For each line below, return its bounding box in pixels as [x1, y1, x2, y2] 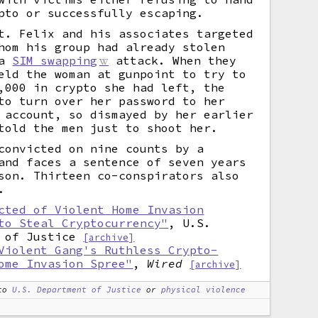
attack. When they [108, 53, 236, 67]
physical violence [161, 285, 246, 295]
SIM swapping [12, 53, 98, 67]
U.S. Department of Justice [12, 285, 142, 295]
